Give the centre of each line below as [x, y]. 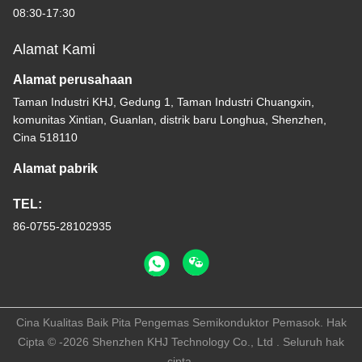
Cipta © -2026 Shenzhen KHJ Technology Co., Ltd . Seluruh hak [181, 342]
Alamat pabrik [55, 169]
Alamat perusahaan [73, 80]
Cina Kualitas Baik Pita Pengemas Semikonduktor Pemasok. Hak [181, 323]
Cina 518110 [45, 138]
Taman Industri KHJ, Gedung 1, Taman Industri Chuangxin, [164, 102]
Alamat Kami [54, 50]
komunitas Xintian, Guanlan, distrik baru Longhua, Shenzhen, [170, 120]
